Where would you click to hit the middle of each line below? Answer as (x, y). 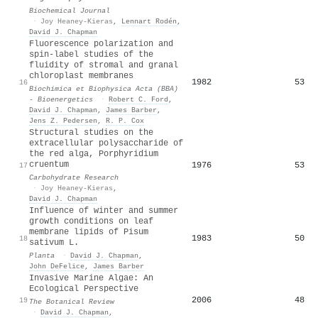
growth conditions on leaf (91, 221)
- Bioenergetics (61, 99)
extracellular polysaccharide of (106, 143)
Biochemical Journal (70, 10)
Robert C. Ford (138, 99)
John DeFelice (57, 266)
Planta (42, 255)
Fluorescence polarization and (101, 44)
